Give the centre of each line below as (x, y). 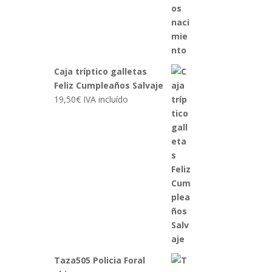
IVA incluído (106, 100)
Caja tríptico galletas (101, 72)
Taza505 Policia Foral (100, 260)
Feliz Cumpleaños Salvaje (109, 86)
